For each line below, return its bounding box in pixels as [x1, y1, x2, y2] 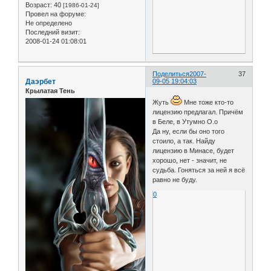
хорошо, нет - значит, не [152, 157, 227, 164]
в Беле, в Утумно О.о [152, 118, 218, 125]
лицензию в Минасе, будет [152, 147, 235, 154]
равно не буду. [152, 176, 198, 183]
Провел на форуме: [25, 10, 86, 18]
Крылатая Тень [25, 87, 75, 94]
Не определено [25, 19, 72, 27]
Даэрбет [25, 77, 56, 86]
